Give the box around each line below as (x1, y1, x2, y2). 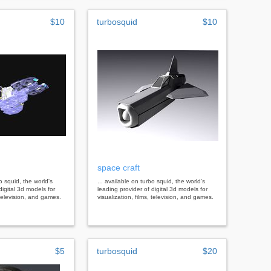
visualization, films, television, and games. (97, 193, 214, 200)
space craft (97, 162, 140, 172)
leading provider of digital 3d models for (97, 185, 207, 192)
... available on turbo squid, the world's (97, 177, 205, 184)
